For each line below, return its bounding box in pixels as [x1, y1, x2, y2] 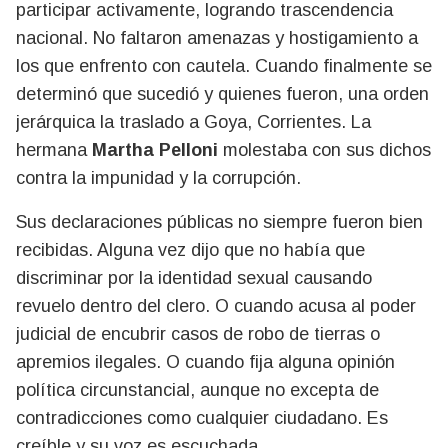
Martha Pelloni [92, 140, 218, 160]
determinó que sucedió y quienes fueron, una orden [16, 84, 429, 104]
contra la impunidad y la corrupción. [16, 168, 306, 188]
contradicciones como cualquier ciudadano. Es [16, 408, 388, 428]
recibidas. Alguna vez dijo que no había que [16, 240, 365, 260]
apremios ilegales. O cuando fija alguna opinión [16, 352, 395, 372]
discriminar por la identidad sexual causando [16, 268, 372, 288]
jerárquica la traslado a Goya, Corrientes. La [16, 112, 371, 132]
